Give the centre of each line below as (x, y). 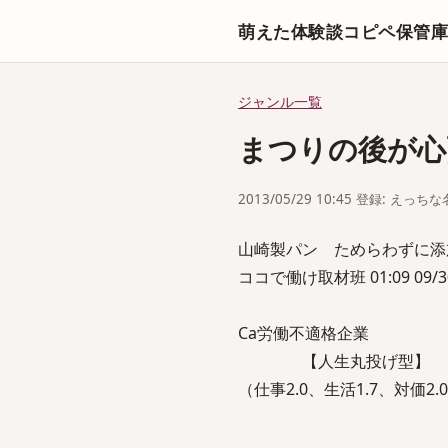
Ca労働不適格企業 (303, 333)
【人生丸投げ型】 (334, 361)
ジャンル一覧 (280, 101)
